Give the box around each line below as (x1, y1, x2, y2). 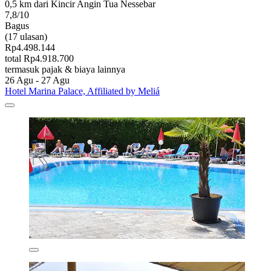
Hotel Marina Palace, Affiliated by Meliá (5, 85, 160, 96)
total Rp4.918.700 (5, 53, 74, 64)
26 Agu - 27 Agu (5, 74, 70, 85)
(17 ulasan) (5, 31, 47, 42)
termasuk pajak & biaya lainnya (5, 64, 125, 74)
